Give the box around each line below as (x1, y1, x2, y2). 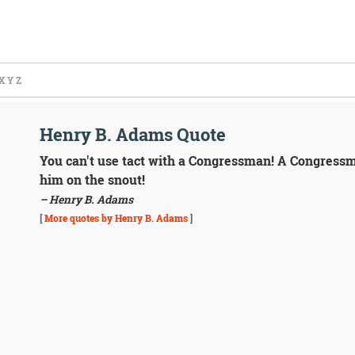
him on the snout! (39, 171, 145, 188)
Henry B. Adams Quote (39, 123, 226, 146)
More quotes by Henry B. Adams (44, 212, 188, 224)
